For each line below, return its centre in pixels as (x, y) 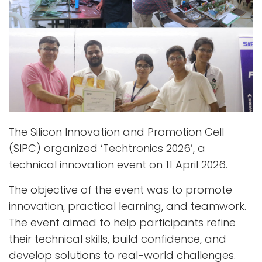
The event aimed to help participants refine (122, 222)
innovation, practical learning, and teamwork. (127, 206)
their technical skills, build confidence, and (118, 239)
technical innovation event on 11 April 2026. (118, 164)
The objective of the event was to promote (120, 189)
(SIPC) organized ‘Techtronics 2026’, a (107, 148)
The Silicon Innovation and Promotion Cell (116, 132)
